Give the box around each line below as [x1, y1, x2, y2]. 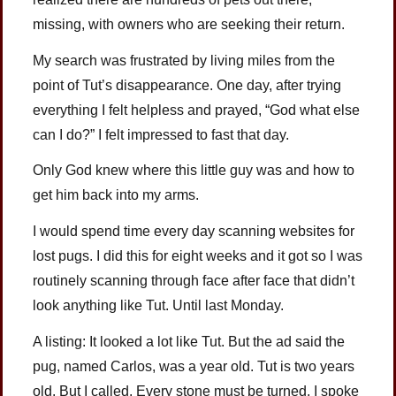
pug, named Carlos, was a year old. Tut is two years [33, 359, 355, 374]
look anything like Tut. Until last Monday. [33, 298, 285, 314]
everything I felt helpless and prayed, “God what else [33, 102, 361, 118]
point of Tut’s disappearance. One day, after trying [33, 77, 342, 93]
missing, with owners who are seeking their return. [33, 16, 346, 32]
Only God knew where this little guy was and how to [33, 163, 355, 179]
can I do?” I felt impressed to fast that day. [33, 126, 290, 142]
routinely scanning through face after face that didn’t [33, 273, 355, 289]
